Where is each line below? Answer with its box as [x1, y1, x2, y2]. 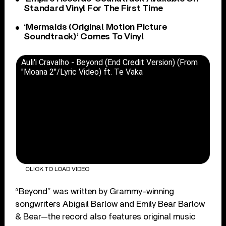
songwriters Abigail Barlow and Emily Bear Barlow [15, 199, 205, 208]
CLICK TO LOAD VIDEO [25, 165, 89, 172]
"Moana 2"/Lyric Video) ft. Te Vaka [21, 67, 143, 77]
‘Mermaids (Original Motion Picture [24, 23, 167, 32]
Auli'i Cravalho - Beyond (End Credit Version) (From [21, 58, 198, 68]
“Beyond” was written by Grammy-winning [15, 187, 175, 196]
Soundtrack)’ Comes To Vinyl [24, 32, 144, 42]
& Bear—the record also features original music [15, 212, 196, 221]
